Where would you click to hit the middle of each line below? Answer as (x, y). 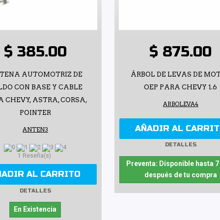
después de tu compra (180, 175)
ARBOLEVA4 (180, 104)
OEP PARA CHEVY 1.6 (181, 87)
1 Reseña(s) (35, 156)
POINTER (35, 112)
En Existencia (35, 209)
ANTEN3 (35, 129)
